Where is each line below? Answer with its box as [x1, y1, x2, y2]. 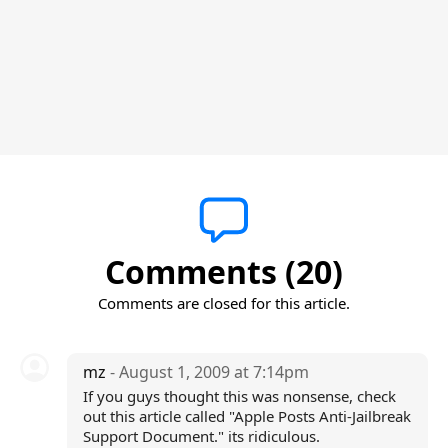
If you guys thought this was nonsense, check [82, 386, 396, 406]
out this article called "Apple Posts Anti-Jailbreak [82, 406, 411, 426]
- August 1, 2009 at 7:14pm [109, 361, 309, 383]
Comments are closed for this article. [98, 293, 350, 313]
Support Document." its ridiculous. [82, 426, 320, 446]
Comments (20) [105, 250, 343, 293]
